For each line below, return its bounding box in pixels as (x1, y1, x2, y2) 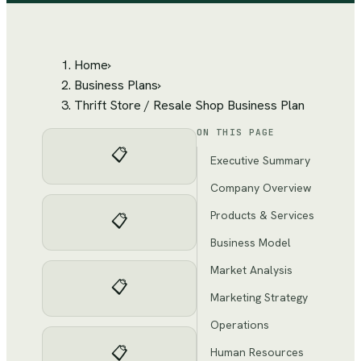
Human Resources (210, 345, 304, 359)
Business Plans (74, 77, 158, 93)
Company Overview (210, 180, 311, 195)
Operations (210, 317, 269, 332)
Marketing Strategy (210, 290, 308, 305)
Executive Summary (210, 153, 310, 168)
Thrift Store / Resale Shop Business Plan (74, 97, 305, 114)
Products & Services (210, 208, 314, 222)
